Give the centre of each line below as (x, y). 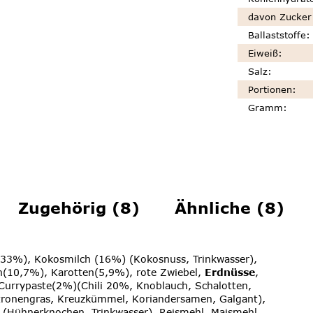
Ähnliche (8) (230, 208)
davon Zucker (279, 17)
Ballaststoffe (277, 35)
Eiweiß (263, 53)
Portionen (270, 90)
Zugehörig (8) (79, 208)
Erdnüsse (230, 272)
